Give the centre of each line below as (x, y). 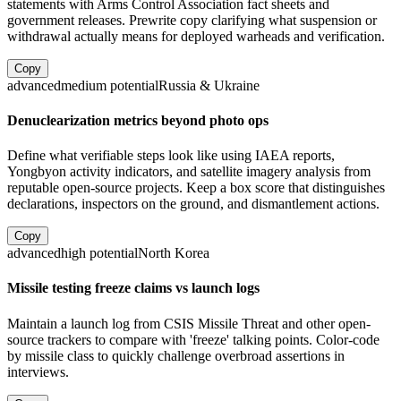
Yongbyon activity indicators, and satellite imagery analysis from (189, 172)
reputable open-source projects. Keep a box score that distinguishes (196, 188)
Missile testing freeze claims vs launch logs (133, 288)
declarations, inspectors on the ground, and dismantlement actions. (193, 204)
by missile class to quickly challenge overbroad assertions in (176, 355)
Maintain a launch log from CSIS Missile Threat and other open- (189, 323)
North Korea (174, 253)
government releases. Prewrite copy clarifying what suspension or (192, 20)
